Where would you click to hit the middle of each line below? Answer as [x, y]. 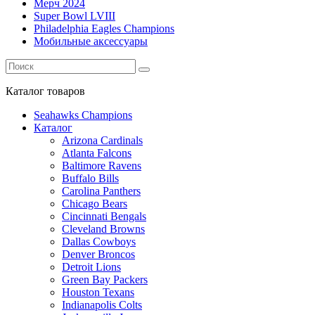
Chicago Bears [95, 203]
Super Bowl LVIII [75, 15]
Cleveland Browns [103, 229]
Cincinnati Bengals [104, 216]
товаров [65, 91]
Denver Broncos [98, 254]
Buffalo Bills [90, 178]
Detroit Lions [91, 266]
